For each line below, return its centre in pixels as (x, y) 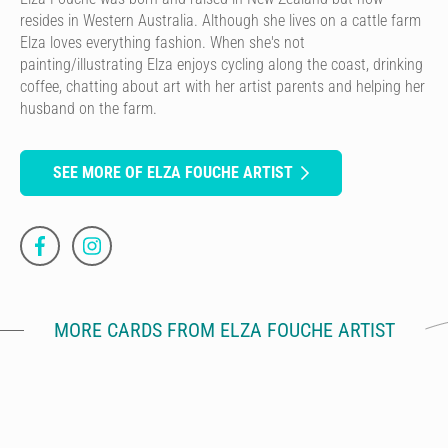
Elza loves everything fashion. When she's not (162, 42)
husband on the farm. (88, 108)
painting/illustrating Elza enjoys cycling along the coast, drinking (221, 64)
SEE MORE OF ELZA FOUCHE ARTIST (173, 172)
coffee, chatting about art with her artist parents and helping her (222, 86)
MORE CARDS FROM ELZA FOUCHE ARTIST (224, 329)
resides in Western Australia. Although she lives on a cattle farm (220, 20)
